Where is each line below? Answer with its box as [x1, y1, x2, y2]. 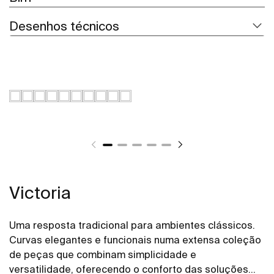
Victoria [9, 183, 71, 202]
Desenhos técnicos [9, 19, 119, 34]
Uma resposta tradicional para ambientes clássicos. [9, 220, 255, 231]
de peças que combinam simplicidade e [9, 249, 196, 261]
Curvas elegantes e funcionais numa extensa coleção [9, 234, 261, 246]
